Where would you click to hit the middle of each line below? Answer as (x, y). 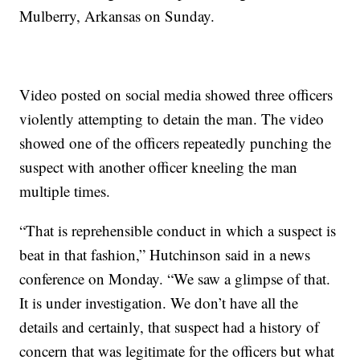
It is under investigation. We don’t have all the (159, 303)
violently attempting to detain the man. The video (172, 119)
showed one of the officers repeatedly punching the (176, 143)
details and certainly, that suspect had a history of (170, 327)
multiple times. (65, 191)
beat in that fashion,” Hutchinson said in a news (165, 255)
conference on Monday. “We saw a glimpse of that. (175, 279)
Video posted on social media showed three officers (176, 95)
